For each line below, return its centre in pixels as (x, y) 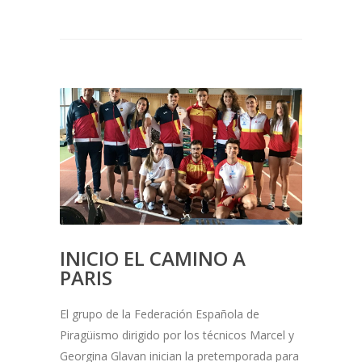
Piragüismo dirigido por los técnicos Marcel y (177, 335)
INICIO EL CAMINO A (153, 258)
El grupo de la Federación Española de (160, 314)
